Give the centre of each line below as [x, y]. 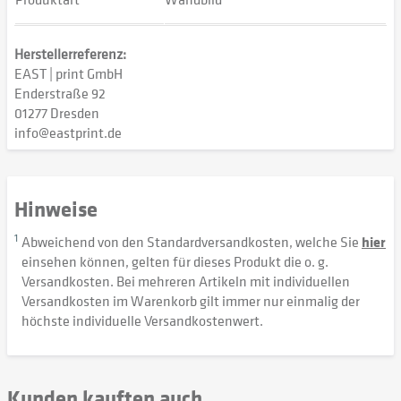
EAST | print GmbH [68, 73]
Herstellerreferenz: [70, 54]
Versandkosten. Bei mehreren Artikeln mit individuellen [186, 281]
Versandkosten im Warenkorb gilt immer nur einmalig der [191, 301]
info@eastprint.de [68, 132]
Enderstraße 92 [60, 93]
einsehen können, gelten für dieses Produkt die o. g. [175, 261]
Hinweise [56, 208]
